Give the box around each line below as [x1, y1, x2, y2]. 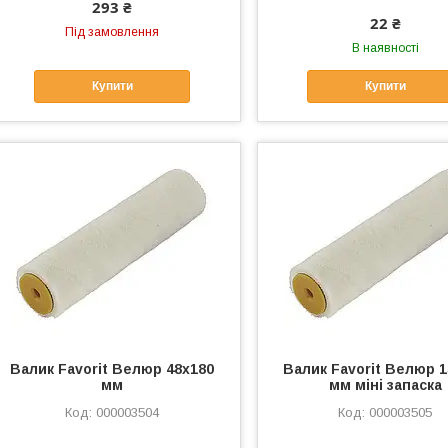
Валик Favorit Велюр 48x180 [10, 360, 215, 377]
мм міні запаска [328, 376, 442, 393]
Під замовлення [65, 25, 160, 39]
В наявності [351, 41, 419, 55]
